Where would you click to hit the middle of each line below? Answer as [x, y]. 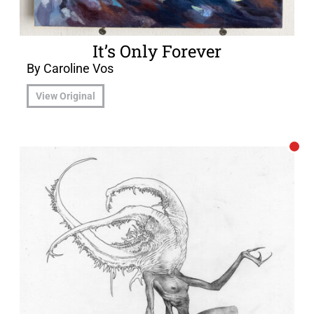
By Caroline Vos [70, 69]
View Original [66, 96]
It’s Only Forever [157, 52]
